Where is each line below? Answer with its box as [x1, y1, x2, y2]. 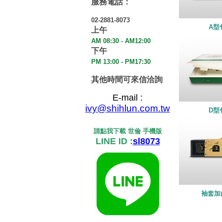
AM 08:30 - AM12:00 [91, 37, 151, 45]
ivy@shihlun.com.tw [85, 103, 170, 113]
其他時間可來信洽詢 [91, 75, 163, 84]
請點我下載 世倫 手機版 [93, 127, 162, 135]
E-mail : [112, 93, 143, 103]
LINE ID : [95, 136, 133, 146]
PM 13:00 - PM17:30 [91, 58, 151, 65]
